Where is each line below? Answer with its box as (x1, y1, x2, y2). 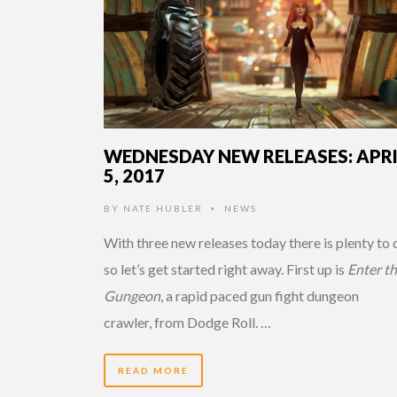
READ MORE (118, 364, 189, 376)
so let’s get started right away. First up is (104, 260, 347, 277)
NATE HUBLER (123, 202, 203, 214)
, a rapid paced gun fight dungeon (160, 286, 359, 304)
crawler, (104, 313, 152, 331)
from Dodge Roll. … (154, 313, 271, 331)
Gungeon (104, 286, 160, 304)
